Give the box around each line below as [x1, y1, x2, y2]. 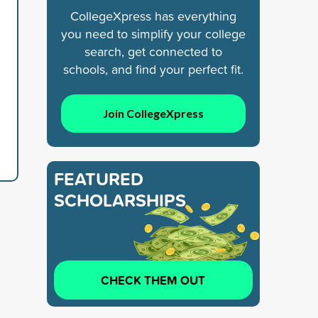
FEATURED [54, 165, 143, 192]
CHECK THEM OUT [101, 270, 206, 289]
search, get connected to [84, 42, 222, 60]
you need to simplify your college [61, 24, 246, 43]
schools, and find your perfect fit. [63, 60, 243, 78]
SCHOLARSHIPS [54, 187, 186, 213]
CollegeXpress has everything [70, 6, 236, 25]
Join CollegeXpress [102, 106, 204, 120]
